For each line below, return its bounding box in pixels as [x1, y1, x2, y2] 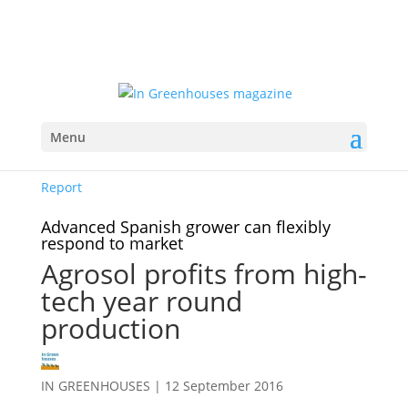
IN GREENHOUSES [40, 377, 150, 394]
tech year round [40, 282, 242, 320]
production [40, 310, 180, 347]
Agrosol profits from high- [40, 255, 367, 292]
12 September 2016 [164, 377, 283, 394]
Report [40, 178, 82, 196]
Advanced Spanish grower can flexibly [40, 216, 331, 238]
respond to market [40, 232, 183, 254]
